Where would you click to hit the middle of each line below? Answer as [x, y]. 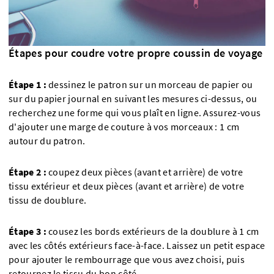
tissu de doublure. [48, 200]
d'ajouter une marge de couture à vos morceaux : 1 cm [124, 127]
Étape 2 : [29, 172]
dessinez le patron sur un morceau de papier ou [150, 84]
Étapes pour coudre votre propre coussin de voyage [136, 53]
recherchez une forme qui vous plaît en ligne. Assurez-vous [135, 113]
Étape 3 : [28, 231]
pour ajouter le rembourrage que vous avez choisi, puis [127, 259]
